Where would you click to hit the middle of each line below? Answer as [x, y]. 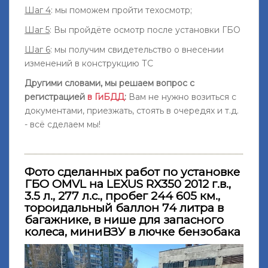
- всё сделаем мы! [63, 124]
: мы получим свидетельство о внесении [137, 49]
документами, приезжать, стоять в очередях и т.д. [132, 110]
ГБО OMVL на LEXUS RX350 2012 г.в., [128, 184]
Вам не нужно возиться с [181, 97]
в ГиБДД [106, 97]
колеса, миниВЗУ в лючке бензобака [133, 232]
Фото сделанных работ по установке [132, 172]
